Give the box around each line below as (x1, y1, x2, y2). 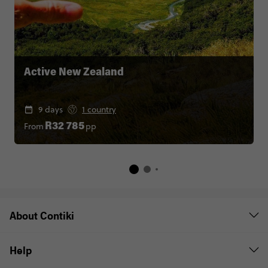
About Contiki (10, 207, 74, 223)
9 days (38, 103, 63, 115)
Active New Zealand (24, 67, 124, 78)
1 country (82, 103, 116, 115)
